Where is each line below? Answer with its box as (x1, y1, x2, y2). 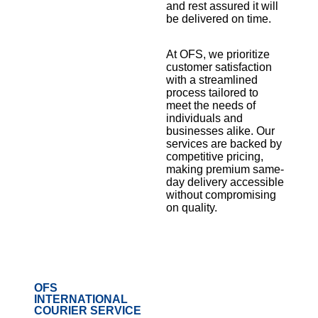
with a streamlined (166, 74, 258, 87)
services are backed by (166, 138, 282, 150)
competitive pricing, (166, 150, 263, 163)
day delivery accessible (166, 176, 284, 189)
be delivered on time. (166, 13, 271, 26)
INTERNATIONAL (34, 293, 128, 306)
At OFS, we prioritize (166, 48, 270, 61)
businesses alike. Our (166, 125, 275, 138)
